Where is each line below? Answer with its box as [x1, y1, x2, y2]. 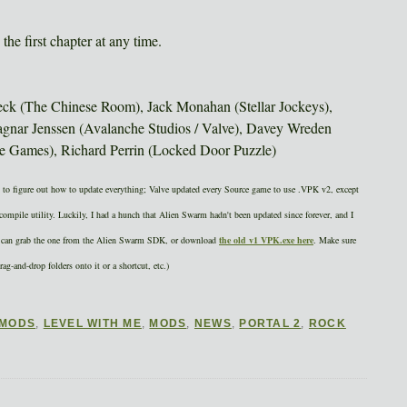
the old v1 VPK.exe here [219, 233, 313, 247]
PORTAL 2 [239, 317, 302, 331]
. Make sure [313, 233, 356, 247]
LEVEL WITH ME [43, 317, 142, 331]
